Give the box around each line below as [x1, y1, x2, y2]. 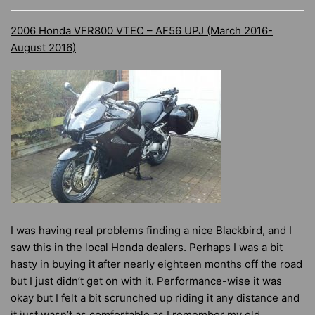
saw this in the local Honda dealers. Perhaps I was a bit [11, 240, 283, 255]
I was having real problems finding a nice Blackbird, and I [11, 224, 292, 238]
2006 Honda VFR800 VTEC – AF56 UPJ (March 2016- [11, 24, 273, 38]
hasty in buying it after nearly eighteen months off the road [11, 257, 302, 271]
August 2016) [11, 41, 76, 55]
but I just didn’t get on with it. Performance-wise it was [11, 274, 282, 288]
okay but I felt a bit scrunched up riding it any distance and [11, 291, 300, 305]
